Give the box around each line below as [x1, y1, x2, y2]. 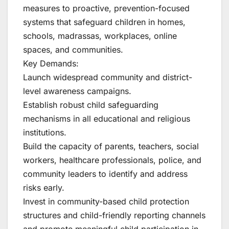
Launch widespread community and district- [23, 72, 192, 82]
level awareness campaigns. [23, 85, 131, 96]
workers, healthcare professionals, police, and [23, 154, 201, 165]
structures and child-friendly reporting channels [23, 210, 205, 220]
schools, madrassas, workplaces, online [23, 30, 177, 41]
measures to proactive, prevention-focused [23, 3, 190, 13]
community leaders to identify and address [23, 168, 188, 179]
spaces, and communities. [23, 44, 123, 55]
